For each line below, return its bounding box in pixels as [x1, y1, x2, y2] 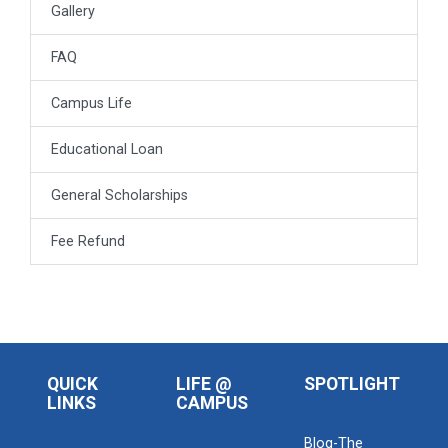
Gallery [51, 3, 95, 20]
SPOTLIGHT [304, 374, 401, 394]
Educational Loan [51, 141, 163, 158]
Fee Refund [51, 233, 125, 250]
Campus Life [51, 95, 132, 112]
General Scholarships [51, 187, 188, 204]
